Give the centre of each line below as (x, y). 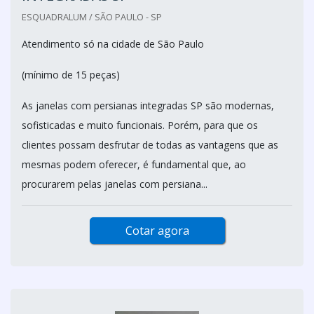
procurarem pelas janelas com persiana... (115, 184)
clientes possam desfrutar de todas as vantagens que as (150, 145)
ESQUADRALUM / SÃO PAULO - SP (92, 17)
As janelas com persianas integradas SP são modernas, (148, 105)
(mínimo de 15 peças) (71, 75)
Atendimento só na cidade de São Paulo (113, 44)
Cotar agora (157, 231)
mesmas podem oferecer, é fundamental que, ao (134, 164)
